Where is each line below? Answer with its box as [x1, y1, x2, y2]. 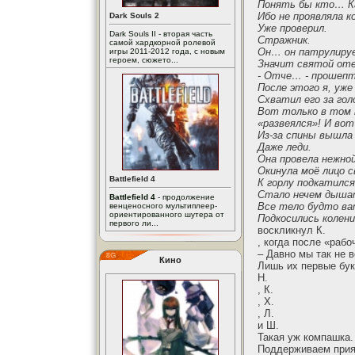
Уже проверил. [258, 22, 327, 34]
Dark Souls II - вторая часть [109, 29, 212, 38]
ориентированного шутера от [109, 210, 224, 219]
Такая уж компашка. [258, 331, 353, 343]
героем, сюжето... [109, 55, 178, 64]
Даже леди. [258, 141, 311, 153]
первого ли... [109, 219, 158, 227]
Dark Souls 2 [109, 11, 159, 20]
